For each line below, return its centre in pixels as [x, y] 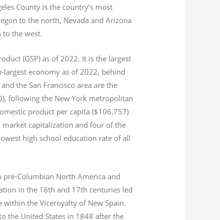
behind [113, 72]
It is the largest [106, 59]
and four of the [100, 125]
